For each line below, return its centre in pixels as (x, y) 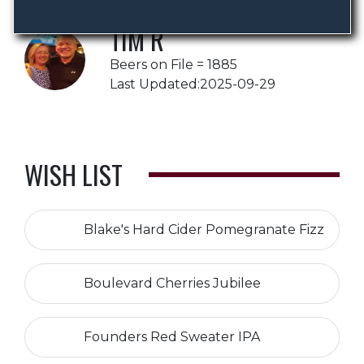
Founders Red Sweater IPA (172, 337)
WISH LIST (74, 174)
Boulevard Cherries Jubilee (172, 283)
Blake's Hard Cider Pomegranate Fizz (204, 230)
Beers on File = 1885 (173, 65)
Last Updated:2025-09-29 (193, 84)
